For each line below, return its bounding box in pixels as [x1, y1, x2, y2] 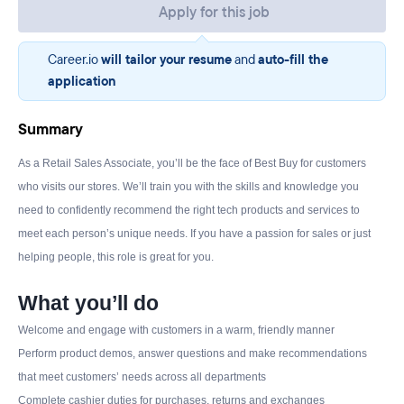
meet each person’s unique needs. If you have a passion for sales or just [18, 227, 371, 240]
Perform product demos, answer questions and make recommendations [18, 347, 367, 360]
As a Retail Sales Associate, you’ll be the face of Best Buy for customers [18, 157, 366, 170]
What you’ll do [18, 291, 159, 315]
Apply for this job [158, 3, 270, 23]
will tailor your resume [101, 51, 232, 69]
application [48, 73, 115, 90]
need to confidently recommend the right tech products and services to [18, 204, 360, 216]
